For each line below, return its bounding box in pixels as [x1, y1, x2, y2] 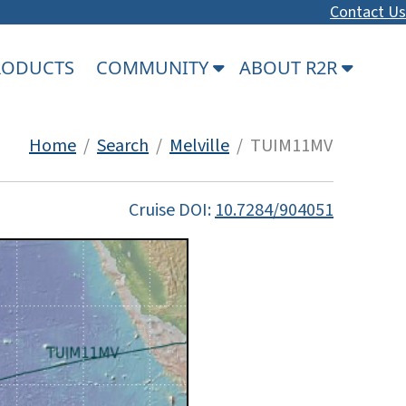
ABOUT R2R [239, 54, 342, 80]
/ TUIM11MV [229, 132, 333, 159]
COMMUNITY [96, 54, 213, 80]
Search [97, 132, 149, 159]
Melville [169, 132, 229, 159]
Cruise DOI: [129, 197, 215, 223]
